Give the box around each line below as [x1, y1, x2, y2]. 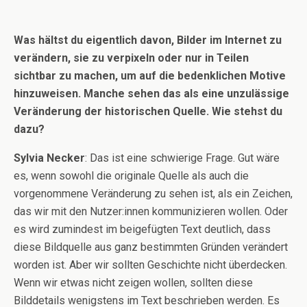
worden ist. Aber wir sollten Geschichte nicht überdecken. [14, 258, 287, 271]
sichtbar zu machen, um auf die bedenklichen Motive [14, 69, 286, 82]
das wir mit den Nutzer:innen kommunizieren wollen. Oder [14, 204, 288, 218]
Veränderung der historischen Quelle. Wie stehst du [14, 104, 282, 118]
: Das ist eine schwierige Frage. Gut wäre [85, 151, 280, 164]
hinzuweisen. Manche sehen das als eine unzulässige [14, 86, 289, 100]
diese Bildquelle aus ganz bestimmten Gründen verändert [14, 240, 288, 254]
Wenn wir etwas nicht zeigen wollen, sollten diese [14, 275, 253, 289]
